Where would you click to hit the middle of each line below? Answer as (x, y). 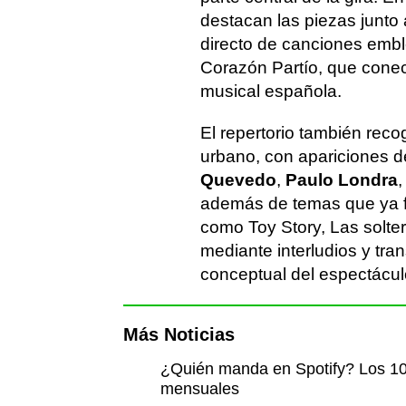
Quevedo (238, 180)
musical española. (271, 91)
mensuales (199, 389)
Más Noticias (179, 334)
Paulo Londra (342, 180)
